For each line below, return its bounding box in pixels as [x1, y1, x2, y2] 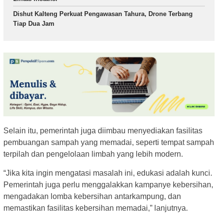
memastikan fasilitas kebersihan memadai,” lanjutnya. [3, 203, 188, 212]
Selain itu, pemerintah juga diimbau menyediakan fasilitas [3, 126, 202, 135]
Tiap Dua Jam [13, 19, 54, 27]
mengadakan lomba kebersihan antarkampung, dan [3, 192, 181, 200]
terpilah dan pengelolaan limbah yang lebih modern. [3, 149, 183, 158]
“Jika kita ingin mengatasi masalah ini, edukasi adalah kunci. [3, 168, 212, 177]
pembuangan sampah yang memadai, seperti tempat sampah [3, 138, 214, 146]
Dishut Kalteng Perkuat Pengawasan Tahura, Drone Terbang [13, 10, 193, 18]
